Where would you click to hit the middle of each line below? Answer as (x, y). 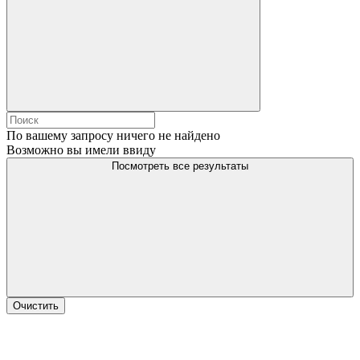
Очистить (36, 306)
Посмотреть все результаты (180, 166)
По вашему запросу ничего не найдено (113, 135)
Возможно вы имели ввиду (81, 150)
